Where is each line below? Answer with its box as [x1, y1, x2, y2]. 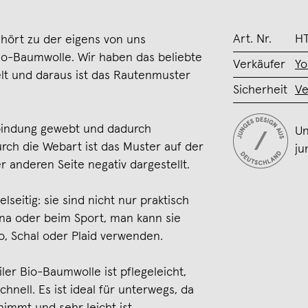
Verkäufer [233, 58, 285, 71]
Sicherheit [233, 84, 287, 96]
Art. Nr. [233, 33, 272, 45]
